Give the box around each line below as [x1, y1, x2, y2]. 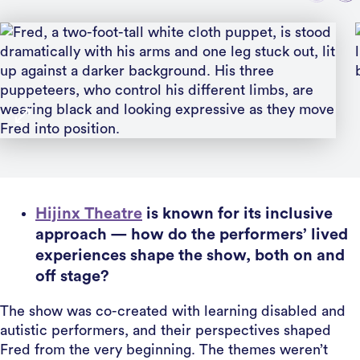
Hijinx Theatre [35, 206, 142, 222]
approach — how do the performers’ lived [35, 227, 348, 243]
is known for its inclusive [142, 206, 333, 222]
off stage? [35, 268, 109, 284]
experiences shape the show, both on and [35, 247, 345, 264]
